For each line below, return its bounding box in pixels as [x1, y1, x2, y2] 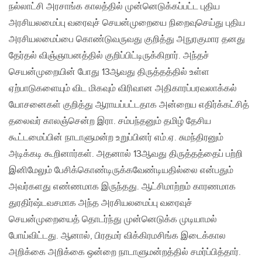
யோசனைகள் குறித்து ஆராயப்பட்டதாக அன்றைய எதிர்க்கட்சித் [9, 99, 249, 111]
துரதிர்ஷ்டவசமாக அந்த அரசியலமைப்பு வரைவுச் [9, 198, 195, 209]
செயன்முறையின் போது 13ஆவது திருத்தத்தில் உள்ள [9, 67, 209, 78]
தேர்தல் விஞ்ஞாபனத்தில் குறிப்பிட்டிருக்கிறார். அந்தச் [9, 50, 209, 62]
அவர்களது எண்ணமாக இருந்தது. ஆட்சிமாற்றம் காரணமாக [9, 181, 238, 193]
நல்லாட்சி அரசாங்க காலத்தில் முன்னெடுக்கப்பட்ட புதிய [9, 1, 220, 13]
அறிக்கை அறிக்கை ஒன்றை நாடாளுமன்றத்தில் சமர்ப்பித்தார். [9, 247, 241, 258]
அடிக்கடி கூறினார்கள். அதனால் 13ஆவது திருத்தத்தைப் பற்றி [9, 149, 243, 160]
